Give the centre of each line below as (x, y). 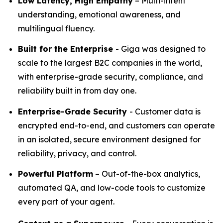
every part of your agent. (66, 201)
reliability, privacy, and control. (77, 153)
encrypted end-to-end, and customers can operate (116, 125)
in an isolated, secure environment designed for (109, 139)
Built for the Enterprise (67, 49)
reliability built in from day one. (77, 91)
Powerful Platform (56, 173)
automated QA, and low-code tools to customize (112, 187)
